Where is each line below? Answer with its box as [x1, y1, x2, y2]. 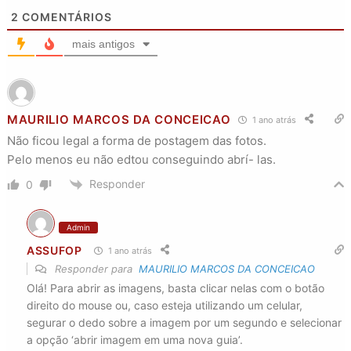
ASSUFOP [26, 243, 82, 257]
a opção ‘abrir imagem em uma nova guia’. [26, 333, 243, 347]
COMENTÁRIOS [18, 10, 112, 24]
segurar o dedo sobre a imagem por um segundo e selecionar [26, 316, 342, 330]
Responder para [51, 262, 139, 276]
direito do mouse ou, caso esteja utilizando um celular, [26, 299, 302, 313]
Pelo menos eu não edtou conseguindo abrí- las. [6, 152, 276, 167]
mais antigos [71, 38, 135, 50]
